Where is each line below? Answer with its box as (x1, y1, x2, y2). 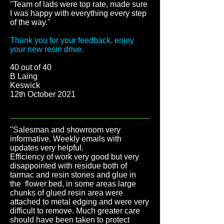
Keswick (10, 81, 40, 89)
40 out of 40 (10, 63, 51, 71)
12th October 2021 (10, 90, 75, 98)
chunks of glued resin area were (10, 188, 123, 197)
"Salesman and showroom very (10, 125, 120, 134)
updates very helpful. (10, 143, 83, 152)
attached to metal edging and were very (10, 197, 149, 206)
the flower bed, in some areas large (10, 179, 136, 188)
